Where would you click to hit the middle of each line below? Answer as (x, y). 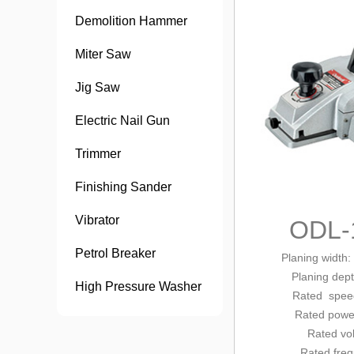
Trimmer (98, 154)
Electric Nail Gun (122, 121)
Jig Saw (98, 87)
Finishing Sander (123, 187)
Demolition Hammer (131, 21)
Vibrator (97, 220)
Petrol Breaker (115, 253)
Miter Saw (103, 54)
